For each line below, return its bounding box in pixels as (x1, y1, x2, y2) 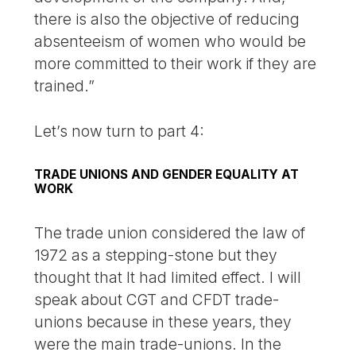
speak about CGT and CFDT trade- (34, 289, 280, 309)
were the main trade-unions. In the (34, 334, 282, 354)
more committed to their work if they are (34, 54, 317, 74)
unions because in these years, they (34, 311, 292, 331)
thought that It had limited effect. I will (34, 267, 302, 287)
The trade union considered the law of (34, 222, 306, 242)
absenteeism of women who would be (34, 32, 307, 52)
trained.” (34, 76, 95, 96)
